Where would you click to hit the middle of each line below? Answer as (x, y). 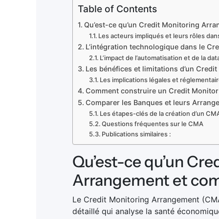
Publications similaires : (137, 134)
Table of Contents (117, 9)
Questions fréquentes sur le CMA (153, 123)
